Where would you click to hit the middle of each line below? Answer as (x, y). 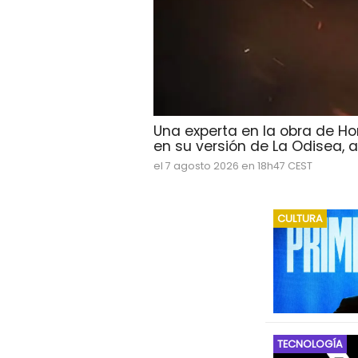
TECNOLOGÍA (310, 344)
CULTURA (300, 219)
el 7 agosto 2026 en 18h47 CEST (233, 166)
